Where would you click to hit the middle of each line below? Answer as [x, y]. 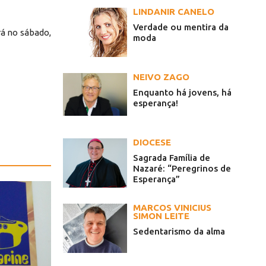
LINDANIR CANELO [174, 12]
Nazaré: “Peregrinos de [182, 169]
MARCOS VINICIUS [172, 208]
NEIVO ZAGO [161, 77]
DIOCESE [152, 142]
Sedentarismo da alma [179, 232]
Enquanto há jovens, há [182, 93]
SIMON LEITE [161, 216]
